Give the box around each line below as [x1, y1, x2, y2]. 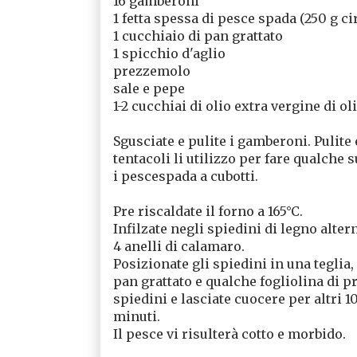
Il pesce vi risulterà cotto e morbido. [112, 325, 346, 342]
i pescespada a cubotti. [112, 167, 258, 184]
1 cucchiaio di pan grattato [112, 27, 283, 44]
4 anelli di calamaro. [112, 237, 245, 254]
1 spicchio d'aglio [112, 45, 226, 61]
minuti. [112, 308, 160, 324]
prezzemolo [112, 62, 190, 79]
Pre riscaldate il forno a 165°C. [112, 202, 303, 219]
